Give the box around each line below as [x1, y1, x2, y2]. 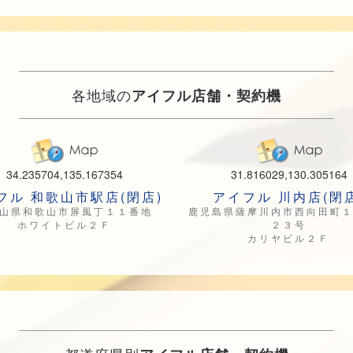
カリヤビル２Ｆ [247, 231, 330, 244]
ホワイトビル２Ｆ [17, 217, 112, 231]
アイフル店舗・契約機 [132, 85, 281, 105]
